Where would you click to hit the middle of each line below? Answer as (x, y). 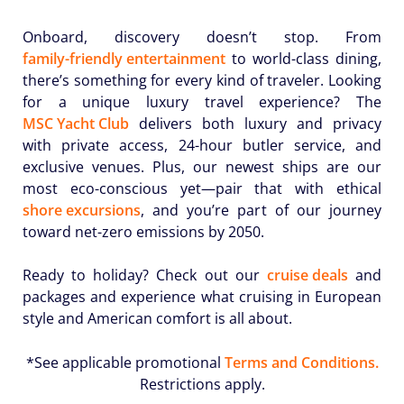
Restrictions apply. (202, 384)
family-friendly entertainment (124, 58)
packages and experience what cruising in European (202, 296)
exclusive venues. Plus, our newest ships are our (202, 166)
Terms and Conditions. (301, 362)
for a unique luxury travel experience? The (202, 101)
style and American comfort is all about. (157, 318)
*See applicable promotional (125, 362)
